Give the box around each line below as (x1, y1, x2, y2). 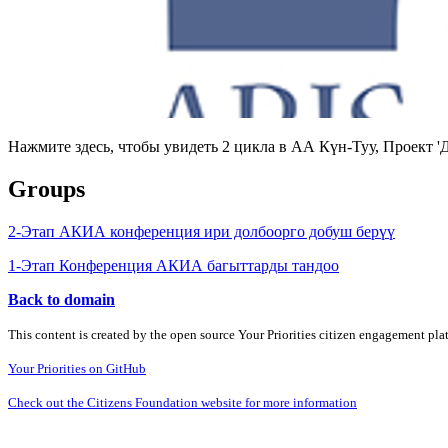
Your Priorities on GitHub (8, 360, 146, 376)
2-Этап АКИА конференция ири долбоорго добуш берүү (8, 222, 395, 240)
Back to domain (8, 290, 115, 308)
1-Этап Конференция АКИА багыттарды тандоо (8, 256, 339, 274)
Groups (8, 175, 85, 202)
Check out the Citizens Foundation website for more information (8, 394, 357, 410)
